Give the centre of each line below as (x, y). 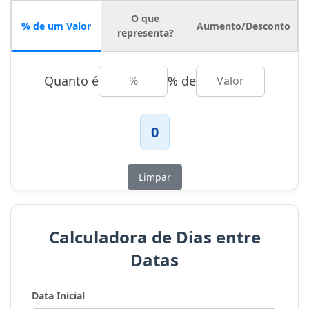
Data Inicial (58, 296)
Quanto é (71, 81)
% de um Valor (56, 26)
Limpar (154, 177)
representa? (145, 33)
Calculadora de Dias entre (154, 237)
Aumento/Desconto (243, 26)
